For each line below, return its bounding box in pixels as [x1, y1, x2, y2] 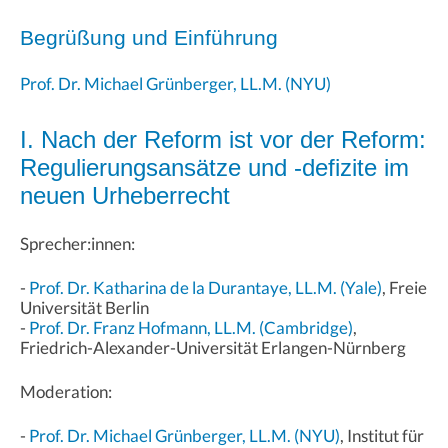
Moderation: [20, 380, 112, 402]
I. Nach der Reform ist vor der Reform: [20, 125, 426, 153]
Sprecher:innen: [20, 232, 135, 254]
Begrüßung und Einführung [20, 25, 278, 49]
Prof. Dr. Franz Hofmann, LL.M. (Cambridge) [29, 316, 353, 338]
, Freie [382, 276, 427, 298]
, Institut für [340, 424, 424, 446]
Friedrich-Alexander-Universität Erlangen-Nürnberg [20, 336, 406, 358]
